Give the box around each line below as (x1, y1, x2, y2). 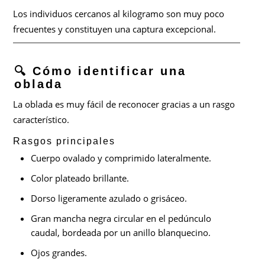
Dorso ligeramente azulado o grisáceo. (31, 192, 188, 205)
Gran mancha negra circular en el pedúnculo (31, 212, 212, 225)
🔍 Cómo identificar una (14, 64, 187, 78)
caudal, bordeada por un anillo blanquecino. (31, 227, 211, 239)
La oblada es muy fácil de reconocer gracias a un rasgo (13, 98, 235, 111)
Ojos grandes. (31, 247, 88, 259)
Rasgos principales (13, 136, 116, 147)
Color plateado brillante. (31, 172, 130, 185)
